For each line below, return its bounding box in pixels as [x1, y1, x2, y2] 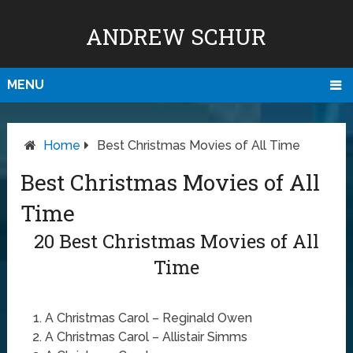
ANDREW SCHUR [86, 22, 267, 51]
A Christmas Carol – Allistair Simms [44, 329, 247, 345]
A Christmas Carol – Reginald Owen [44, 310, 252, 326]
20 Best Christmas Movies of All [33, 229, 319, 255]
